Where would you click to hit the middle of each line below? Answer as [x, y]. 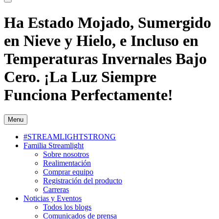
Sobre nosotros [66, 154]
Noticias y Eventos [53, 198]
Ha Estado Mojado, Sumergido [108, 22]
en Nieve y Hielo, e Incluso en [101, 40]
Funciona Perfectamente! [88, 95]
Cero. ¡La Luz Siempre [80, 77]
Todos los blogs [67, 207]
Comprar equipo [68, 172]
